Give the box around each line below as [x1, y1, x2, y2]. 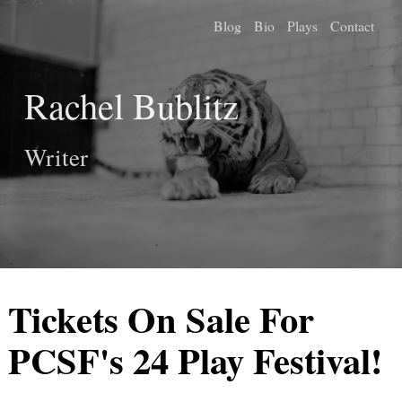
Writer [24, 141, 88, 173]
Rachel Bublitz [24, 81, 239, 129]
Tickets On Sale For [8, 292, 314, 345]
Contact [329, 16, 374, 35]
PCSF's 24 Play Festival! [8, 333, 382, 387]
